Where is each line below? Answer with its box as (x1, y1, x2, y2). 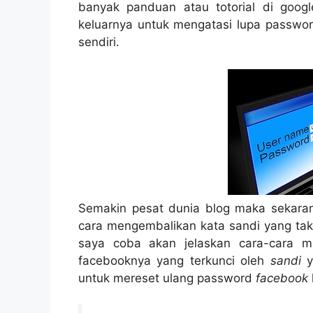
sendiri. (78, 35, 119, 50)
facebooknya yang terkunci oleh (78, 253, 270, 268)
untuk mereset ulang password (78, 270, 256, 285)
